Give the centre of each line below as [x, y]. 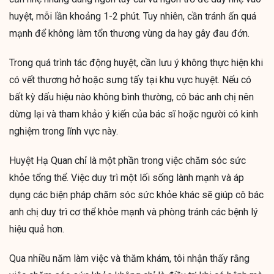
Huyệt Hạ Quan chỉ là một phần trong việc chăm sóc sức [128, 161]
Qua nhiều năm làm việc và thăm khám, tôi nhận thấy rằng [129, 259]
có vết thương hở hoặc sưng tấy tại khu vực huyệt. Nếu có [130, 80]
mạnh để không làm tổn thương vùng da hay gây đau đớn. [129, 34]
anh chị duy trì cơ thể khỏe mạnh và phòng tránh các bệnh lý [134, 212]
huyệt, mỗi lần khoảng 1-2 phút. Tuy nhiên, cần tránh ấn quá [133, 17]
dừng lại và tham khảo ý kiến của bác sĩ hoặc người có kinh [134, 114]
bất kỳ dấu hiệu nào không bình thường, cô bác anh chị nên [131, 97]
